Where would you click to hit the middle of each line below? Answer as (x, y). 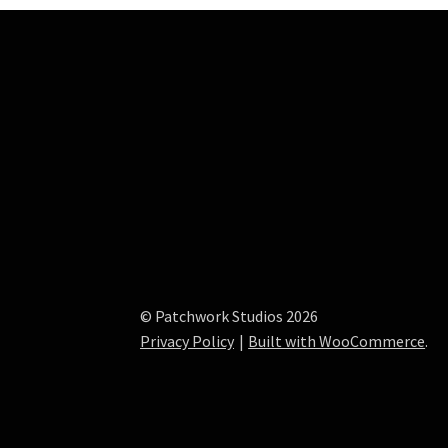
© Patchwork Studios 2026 (229, 316)
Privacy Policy (187, 341)
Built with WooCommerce (337, 341)
